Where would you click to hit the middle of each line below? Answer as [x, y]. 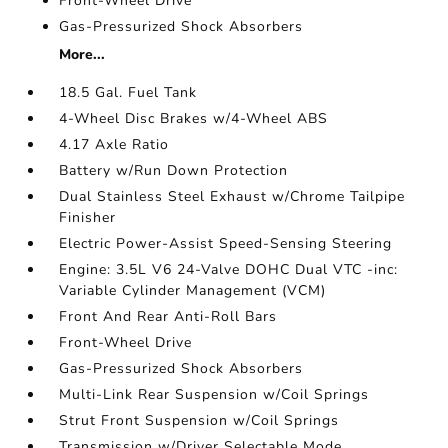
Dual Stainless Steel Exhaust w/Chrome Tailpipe [232, 196]
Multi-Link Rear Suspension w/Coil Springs [214, 394]
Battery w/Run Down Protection [174, 170]
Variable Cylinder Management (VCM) [193, 290]
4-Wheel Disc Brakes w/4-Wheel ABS [194, 118]
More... [82, 54]
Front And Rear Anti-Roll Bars [168, 316]
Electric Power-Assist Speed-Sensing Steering [226, 243]
